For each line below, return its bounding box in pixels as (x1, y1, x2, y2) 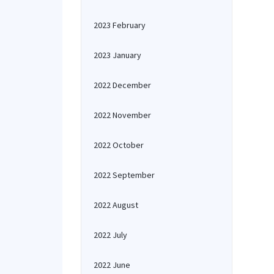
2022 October (94, 139, 144, 150)
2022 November (94, 109, 151, 120)
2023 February (94, 20, 146, 31)
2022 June (94, 259, 130, 270)
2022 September (94, 169, 155, 180)
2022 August (94, 199, 138, 210)
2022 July (94, 229, 127, 240)
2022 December (94, 80, 151, 91)
